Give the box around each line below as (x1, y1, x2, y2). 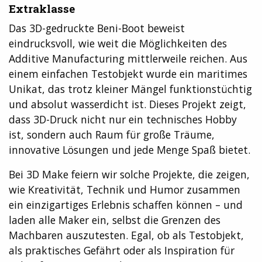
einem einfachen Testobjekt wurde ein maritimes (9, 67, 247, 81)
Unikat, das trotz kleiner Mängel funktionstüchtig (9, 82, 252, 96)
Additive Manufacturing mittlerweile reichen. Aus (9, 51, 247, 66)
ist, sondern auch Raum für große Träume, (9, 127, 215, 142)
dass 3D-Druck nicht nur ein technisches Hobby (9, 112, 237, 127)
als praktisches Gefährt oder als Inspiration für (9, 243, 235, 258)
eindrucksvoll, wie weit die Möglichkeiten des (9, 36, 227, 51)
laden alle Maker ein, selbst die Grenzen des (9, 213, 220, 227)
